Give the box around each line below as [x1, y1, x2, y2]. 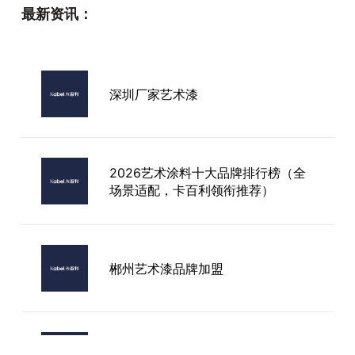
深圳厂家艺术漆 [109, 86, 198, 102]
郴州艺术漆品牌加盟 [109, 260, 223, 277]
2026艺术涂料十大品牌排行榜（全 [109, 164, 306, 181]
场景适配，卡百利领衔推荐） [109, 181, 274, 198]
